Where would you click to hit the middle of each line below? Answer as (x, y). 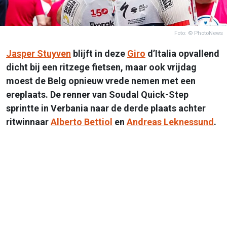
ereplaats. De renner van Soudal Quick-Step (97, 94)
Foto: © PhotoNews (199, 33)
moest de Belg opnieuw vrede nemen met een (101, 81)
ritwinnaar (28, 122)
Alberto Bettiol (82, 122)
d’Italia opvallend (182, 53)
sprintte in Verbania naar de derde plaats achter (106, 108)
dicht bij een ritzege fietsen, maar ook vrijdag (101, 67)
